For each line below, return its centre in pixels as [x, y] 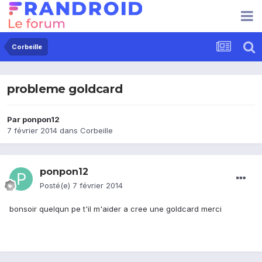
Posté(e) [56, 186]
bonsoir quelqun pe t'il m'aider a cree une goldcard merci [117, 209]
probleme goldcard [65, 89]
